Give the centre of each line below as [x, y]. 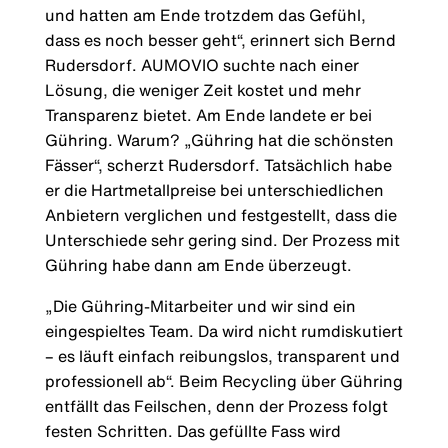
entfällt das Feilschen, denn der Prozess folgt [216, 406]
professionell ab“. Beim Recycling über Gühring [223, 381]
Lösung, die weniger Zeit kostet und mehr [202, 90]
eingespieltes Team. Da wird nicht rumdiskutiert [223, 331]
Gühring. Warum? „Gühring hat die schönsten [219, 140]
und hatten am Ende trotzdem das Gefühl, [205, 15]
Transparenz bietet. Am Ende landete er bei [208, 115]
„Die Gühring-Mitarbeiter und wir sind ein [200, 306]
